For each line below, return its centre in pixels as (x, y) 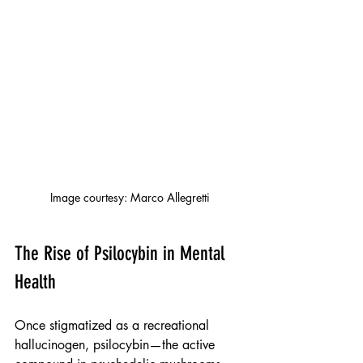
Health (35, 282)
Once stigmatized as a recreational (114, 326)
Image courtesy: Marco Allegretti (130, 198)
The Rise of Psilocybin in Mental (122, 254)
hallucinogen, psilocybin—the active (117, 345)
